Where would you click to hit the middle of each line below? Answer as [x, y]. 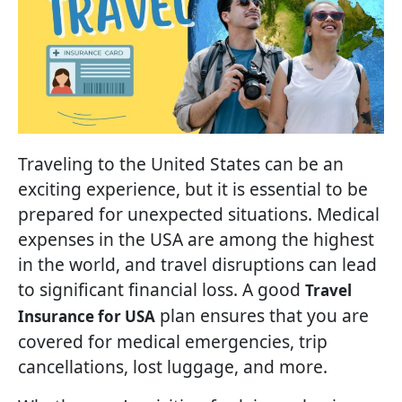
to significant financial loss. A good [162, 290]
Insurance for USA [87, 317]
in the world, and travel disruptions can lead [197, 265]
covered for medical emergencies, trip [173, 342]
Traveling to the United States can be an [181, 164]
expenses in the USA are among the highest [196, 240]
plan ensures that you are [262, 316]
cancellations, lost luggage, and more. [173, 367]
